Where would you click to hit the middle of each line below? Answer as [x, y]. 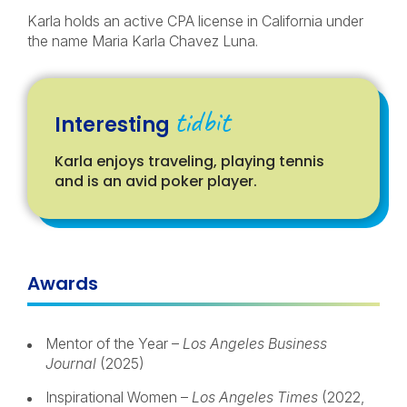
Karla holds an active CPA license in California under [195, 21]
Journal [71, 363]
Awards [63, 283]
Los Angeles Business [255, 343]
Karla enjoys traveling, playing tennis [189, 161]
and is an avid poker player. [156, 181]
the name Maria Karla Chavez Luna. [143, 41]
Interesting [114, 125]
